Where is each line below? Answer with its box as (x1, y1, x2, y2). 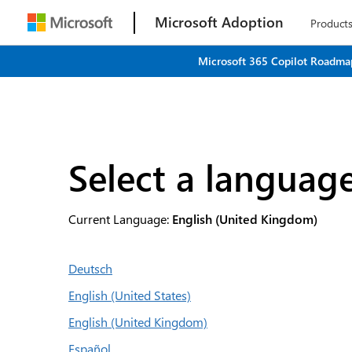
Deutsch (68, 260, 112, 277)
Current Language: (68, 211, 172, 227)
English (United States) (68, 287, 191, 303)
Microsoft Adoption (155, 13, 284, 31)
